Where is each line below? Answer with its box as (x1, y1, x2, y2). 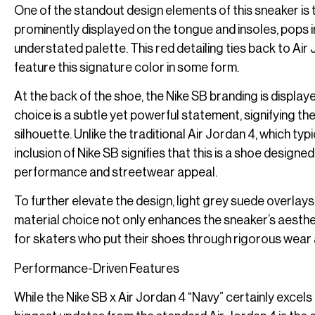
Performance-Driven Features (14, 261, 179, 276)
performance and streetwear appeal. (14, 165, 217, 179)
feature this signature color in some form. (14, 60, 239, 75)
